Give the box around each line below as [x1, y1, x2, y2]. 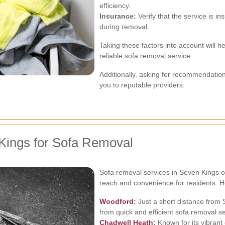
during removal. [99, 23, 149, 31]
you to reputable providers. [99, 81, 185, 89]
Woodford [99, 197, 134, 205]
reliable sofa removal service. [99, 52, 192, 60]
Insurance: [99, 12, 136, 20]
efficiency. [99, 2, 131, 10]
